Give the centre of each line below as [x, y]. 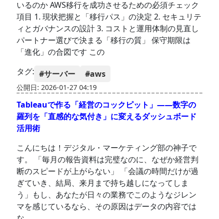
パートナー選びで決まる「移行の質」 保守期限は [104, 40]
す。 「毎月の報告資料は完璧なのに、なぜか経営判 [108, 160]
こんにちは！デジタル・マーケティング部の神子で [107, 148]
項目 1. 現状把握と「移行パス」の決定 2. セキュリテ [109, 17]
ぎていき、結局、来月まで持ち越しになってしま [103, 183]
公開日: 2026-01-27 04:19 [57, 88]
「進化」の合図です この [61, 52]
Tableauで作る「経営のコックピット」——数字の [107, 105]
